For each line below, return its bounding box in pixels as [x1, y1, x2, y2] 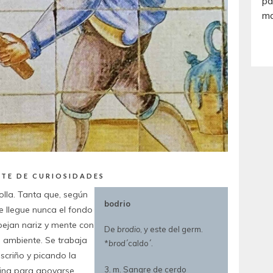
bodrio [104, 198, 130, 208]
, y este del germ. [140, 224, 203, 235]
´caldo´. [125, 238, 153, 249]
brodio [116, 224, 140, 235]
